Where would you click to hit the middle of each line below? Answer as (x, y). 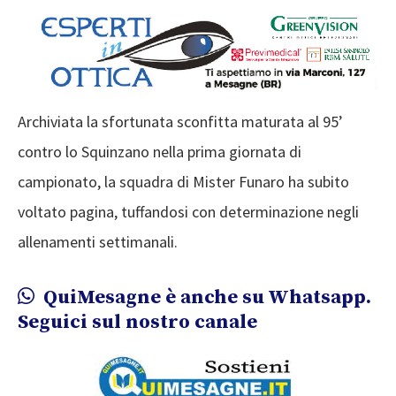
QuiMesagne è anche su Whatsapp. (205, 297)
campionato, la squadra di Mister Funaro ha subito (183, 181)
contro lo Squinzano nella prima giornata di (160, 151)
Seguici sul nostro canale (137, 322)
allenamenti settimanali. (98, 241)
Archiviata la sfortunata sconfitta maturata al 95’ (180, 121)
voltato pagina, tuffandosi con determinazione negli (188, 211)
